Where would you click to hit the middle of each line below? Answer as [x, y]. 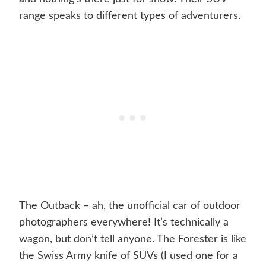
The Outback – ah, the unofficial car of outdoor [130, 206]
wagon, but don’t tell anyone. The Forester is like [133, 240]
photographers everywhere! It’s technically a [124, 223]
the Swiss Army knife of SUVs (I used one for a [129, 256]
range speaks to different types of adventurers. [130, 16]
